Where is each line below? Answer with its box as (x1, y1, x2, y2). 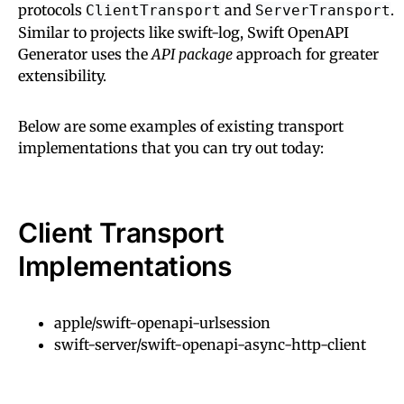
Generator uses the (18, 44, 151, 63)
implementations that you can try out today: (18, 138, 324, 157)
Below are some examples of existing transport (18, 116, 344, 135)
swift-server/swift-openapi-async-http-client (54, 335, 366, 353)
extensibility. (18, 66, 106, 85)
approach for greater (233, 44, 379, 63)
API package (151, 44, 233, 63)
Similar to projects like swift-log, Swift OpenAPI (18, 23, 349, 41)
